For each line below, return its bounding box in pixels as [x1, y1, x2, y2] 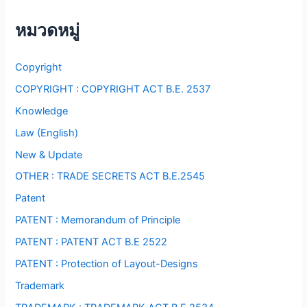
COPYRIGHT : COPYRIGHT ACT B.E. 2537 [15, 82, 211, 95]
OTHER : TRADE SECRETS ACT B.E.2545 [15, 170, 206, 183]
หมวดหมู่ [15, 19, 80, 40]
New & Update [15, 148, 83, 161]
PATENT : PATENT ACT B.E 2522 [15, 236, 168, 249]
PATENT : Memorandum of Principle [15, 214, 181, 227]
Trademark [15, 280, 65, 293]
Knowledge [15, 104, 69, 117]
